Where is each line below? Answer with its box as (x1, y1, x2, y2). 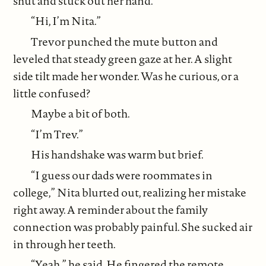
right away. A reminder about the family (13, 201, 208, 217)
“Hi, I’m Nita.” (31, 13, 102, 29)
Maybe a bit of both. (31, 106, 131, 122)
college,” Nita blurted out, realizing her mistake (13, 184, 247, 200)
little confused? (13, 85, 91, 101)
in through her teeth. (13, 236, 116, 252)
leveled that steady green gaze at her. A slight (13, 50, 233, 66)
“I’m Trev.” (31, 126, 84, 142)
